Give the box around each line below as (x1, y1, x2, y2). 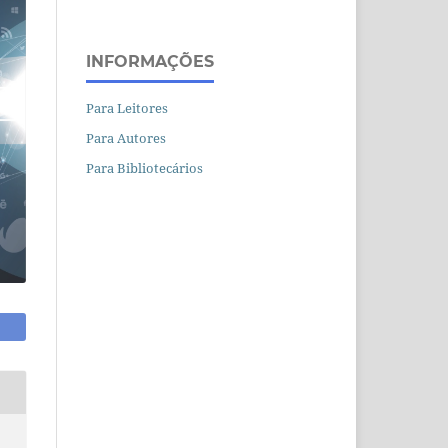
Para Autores (86, 128, 166, 147)
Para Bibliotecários (86, 158, 203, 177)
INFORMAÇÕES (86, 51, 214, 71)
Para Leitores (86, 98, 168, 117)
